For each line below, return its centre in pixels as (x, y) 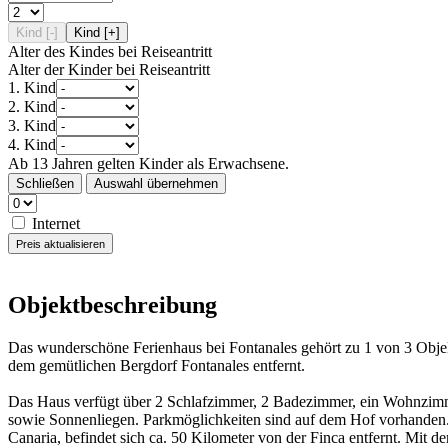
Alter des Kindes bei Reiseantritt (110, 51)
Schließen (45, 183)
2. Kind (32, 106)
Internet (56, 223)
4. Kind (32, 144)
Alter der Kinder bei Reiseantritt (109, 69)
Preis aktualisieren (60, 243)
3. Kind (32, 125)
